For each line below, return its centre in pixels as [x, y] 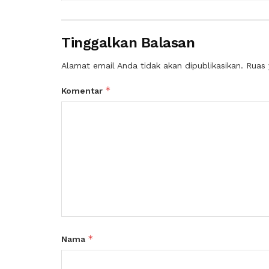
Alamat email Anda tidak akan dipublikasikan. [152, 66]
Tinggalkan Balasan [128, 43]
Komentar [83, 91]
